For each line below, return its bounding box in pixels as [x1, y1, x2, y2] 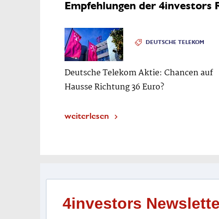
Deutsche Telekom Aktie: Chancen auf [65, 66, 213, 80]
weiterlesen [65, 109, 109, 121]
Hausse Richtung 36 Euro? [65, 81, 164, 94]
